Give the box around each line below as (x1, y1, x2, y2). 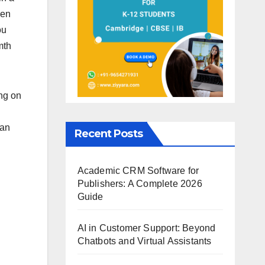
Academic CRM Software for (77, 165, 199, 176)
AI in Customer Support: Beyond (77, 222, 216, 233)
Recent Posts (74, 127, 143, 140)
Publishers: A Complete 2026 (77, 178, 202, 189)
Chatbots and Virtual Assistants (77, 235, 212, 246)
